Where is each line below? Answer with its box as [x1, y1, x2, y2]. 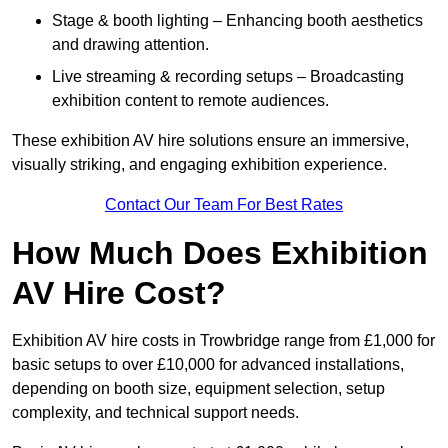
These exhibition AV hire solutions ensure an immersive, [12, 132, 409, 150]
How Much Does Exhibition [12, 235, 428, 272]
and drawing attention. [52, 36, 209, 54]
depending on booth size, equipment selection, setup [12, 380, 385, 398]
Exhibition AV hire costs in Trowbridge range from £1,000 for [12, 332, 435, 350]
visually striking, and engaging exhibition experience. [12, 156, 387, 174]
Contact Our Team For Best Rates [105, 196, 343, 214]
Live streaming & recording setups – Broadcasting [52, 68, 404, 86]
